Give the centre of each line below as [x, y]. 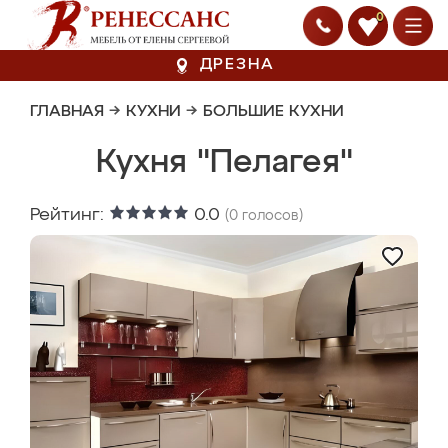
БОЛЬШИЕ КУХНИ [273, 112]
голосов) [270, 216]
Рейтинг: [69, 215]
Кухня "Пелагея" [224, 163]
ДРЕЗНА [237, 65]
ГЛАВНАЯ [67, 112]
